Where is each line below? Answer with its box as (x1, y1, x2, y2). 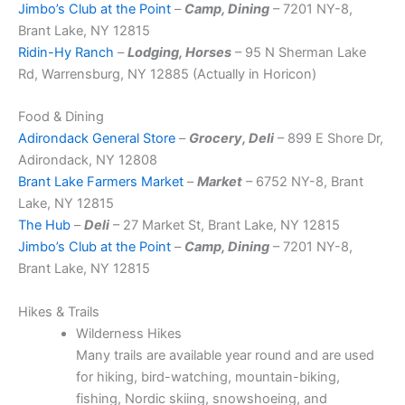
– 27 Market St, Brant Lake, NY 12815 (109, 217, 340, 234)
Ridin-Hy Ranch (18, 43, 114, 61)
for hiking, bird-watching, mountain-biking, (75, 368, 340, 385)
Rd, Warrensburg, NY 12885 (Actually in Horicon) (18, 65, 316, 82)
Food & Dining (18, 108, 104, 126)
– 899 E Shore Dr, (274, 130, 383, 147)
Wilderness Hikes (75, 325, 182, 342)
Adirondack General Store (18, 130, 175, 147)
